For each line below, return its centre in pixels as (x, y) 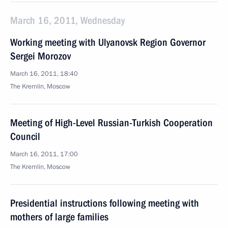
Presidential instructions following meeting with (105, 203)
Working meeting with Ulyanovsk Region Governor (108, 42)
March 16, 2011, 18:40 (44, 74)
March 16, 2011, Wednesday (67, 20)
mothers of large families (59, 217)
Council (25, 136)
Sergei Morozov (40, 56)
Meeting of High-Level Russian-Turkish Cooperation (111, 123)
